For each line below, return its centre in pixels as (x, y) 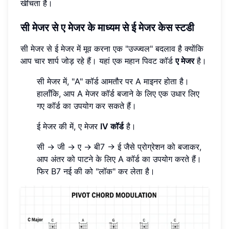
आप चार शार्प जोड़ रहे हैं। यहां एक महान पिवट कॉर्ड (98, 61)
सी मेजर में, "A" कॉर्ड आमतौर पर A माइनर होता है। (113, 81)
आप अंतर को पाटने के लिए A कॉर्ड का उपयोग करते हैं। (119, 159)
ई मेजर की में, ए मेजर (68, 126)
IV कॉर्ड (112, 126)
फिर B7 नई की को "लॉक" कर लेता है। (96, 171)
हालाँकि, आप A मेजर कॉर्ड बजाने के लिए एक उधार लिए (118, 93)
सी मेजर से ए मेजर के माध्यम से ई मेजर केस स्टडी (107, 27)
